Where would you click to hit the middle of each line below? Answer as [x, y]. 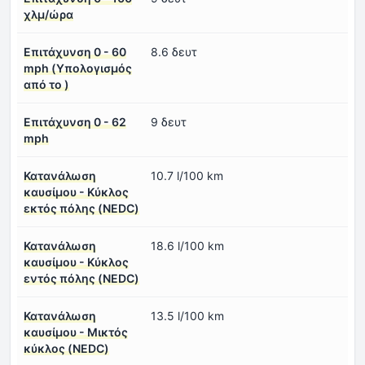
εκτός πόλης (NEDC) [81, 209]
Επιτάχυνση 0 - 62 [75, 122]
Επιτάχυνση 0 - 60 [75, 52]
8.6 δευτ [174, 52]
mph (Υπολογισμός [78, 68]
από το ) [46, 85]
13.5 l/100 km [187, 316]
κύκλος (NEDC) [66, 349]
